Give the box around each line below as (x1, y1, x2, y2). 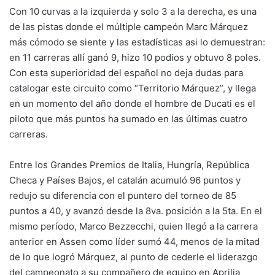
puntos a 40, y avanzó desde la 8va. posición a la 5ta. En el (9, 204, 262, 217)
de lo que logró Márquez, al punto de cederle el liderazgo (9, 250, 258, 263)
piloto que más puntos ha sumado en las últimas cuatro (9, 112, 247, 125)
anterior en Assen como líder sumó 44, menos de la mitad (9, 235, 260, 247)
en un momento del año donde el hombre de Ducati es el (9, 97, 255, 109)
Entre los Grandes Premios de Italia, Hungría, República (9, 158, 249, 171)
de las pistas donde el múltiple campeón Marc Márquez (9, 20, 248, 33)
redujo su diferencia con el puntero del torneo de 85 (9, 189, 236, 201)
